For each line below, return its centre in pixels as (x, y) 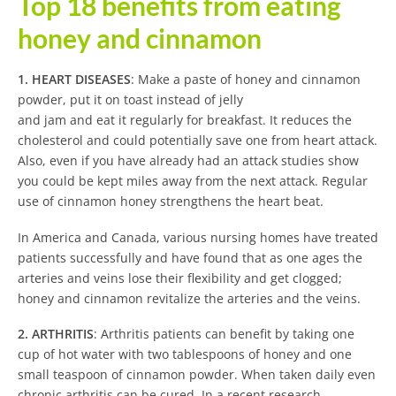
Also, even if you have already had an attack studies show (188, 160)
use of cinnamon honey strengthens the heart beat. (171, 201)
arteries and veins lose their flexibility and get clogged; (180, 278)
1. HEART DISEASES (74, 79)
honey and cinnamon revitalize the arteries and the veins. (189, 298)
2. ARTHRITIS (56, 334)
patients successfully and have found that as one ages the (190, 257)
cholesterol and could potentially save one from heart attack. (198, 140)
